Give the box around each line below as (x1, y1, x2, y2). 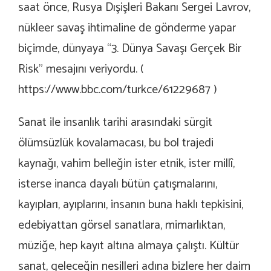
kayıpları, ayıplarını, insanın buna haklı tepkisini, (18, 195, 243, 215)
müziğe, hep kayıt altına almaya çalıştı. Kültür (18, 236, 239, 256)
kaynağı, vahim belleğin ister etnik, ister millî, (18, 154, 235, 174)
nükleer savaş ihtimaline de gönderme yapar (18, 18, 236, 39)
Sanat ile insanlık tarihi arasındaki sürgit (18, 113, 212, 133)
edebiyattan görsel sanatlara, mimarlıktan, (18, 215, 225, 236)
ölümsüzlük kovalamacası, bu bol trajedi (18, 133, 214, 154)
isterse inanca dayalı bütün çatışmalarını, (18, 174, 217, 195)
